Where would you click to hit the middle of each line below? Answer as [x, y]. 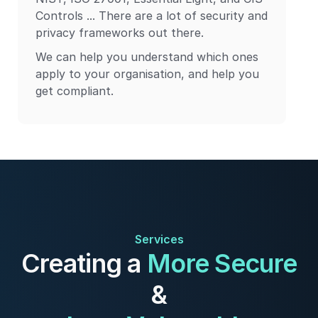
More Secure [222, 263]
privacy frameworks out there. [120, 33]
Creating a [84, 263]
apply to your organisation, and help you [147, 74]
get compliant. [75, 91]
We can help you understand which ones [147, 57]
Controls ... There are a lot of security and [152, 16]
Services [159, 239]
